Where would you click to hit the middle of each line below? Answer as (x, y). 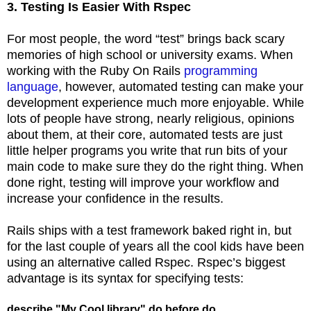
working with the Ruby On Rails (95, 70)
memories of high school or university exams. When (150, 54)
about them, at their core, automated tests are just (145, 134)
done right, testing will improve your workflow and (143, 182)
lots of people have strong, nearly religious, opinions (151, 118)
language (33, 86)
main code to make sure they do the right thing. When (155, 166)
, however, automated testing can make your (181, 86)
